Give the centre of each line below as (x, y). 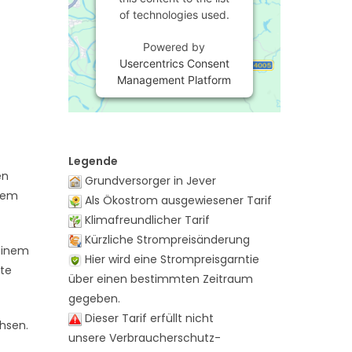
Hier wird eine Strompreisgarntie (170, 259)
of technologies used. (174, 15)
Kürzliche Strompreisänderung (165, 240)
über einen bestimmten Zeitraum (160, 279)
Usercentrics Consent (174, 63)
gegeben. (94, 299)
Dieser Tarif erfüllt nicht (147, 318)
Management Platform (174, 80)
